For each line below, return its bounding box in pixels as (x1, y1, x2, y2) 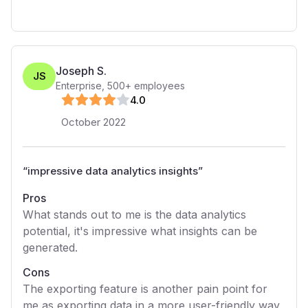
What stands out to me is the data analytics (23, 208, 246, 221)
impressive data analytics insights (27, 164, 198, 177)
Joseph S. (56, 64, 107, 78)
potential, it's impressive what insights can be (23, 224, 257, 238)
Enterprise (56, 80, 102, 91)
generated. (23, 241, 78, 254)
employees (131, 80, 185, 91)
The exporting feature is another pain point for (23, 282, 267, 296)
